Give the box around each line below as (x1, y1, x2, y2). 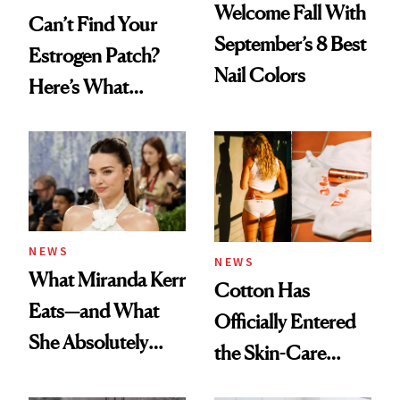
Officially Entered (214, 309, 355, 333)
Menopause (29, 106, 124, 130)
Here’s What (29, 75, 129, 99)
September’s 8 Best (214, 32, 366, 56)
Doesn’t (29, 362, 92, 386)
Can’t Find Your (29, 12, 157, 37)
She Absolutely (29, 330, 148, 354)
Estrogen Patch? (29, 44, 159, 68)
